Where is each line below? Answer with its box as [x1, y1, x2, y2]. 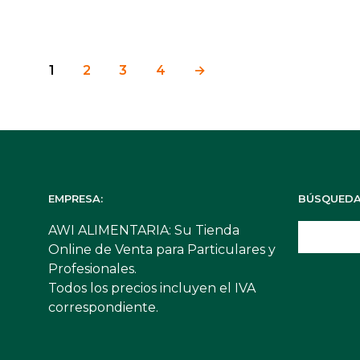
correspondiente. [48, 300, 158, 316]
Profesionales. [48, 261, 137, 277]
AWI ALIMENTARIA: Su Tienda [48, 223, 239, 239]
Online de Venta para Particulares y [48, 242, 276, 258]
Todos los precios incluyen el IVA [48, 280, 256, 297]
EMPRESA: [48, 192, 103, 206]
